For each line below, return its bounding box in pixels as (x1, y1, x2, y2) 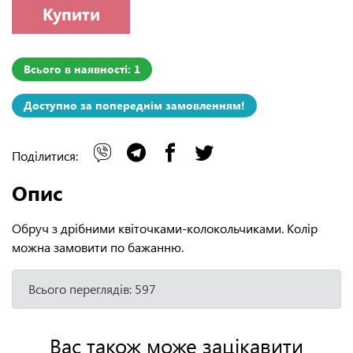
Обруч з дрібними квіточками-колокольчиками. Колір (12, 219, 318, 236)
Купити (42, 3, 100, 25)
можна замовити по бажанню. (12, 238, 184, 255)
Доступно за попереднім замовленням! (24, 97, 245, 113)
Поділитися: (12, 147, 81, 164)
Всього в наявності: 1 (24, 61, 140, 76)
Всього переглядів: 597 (28, 280, 156, 297)
